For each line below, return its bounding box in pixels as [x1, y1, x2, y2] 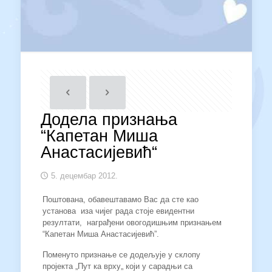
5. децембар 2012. [50, 171, 118, 180]
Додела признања [40, 110, 177, 129]
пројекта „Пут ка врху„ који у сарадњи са [42, 262, 192, 271]
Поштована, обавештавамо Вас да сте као [42, 195, 199, 204]
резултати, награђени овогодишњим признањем [42, 218, 222, 227]
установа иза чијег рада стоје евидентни [42, 206, 194, 216]
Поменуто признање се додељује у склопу [42, 250, 200, 259]
